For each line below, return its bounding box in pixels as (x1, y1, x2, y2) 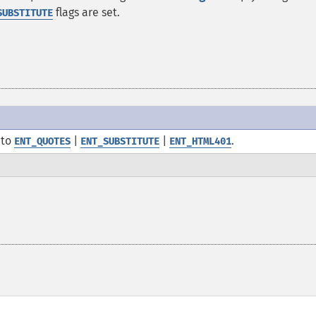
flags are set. (53, 6, 120, 19)
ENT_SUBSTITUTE (80, 135, 159, 147)
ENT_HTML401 (169, 135, 231, 147)
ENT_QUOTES (14, 135, 71, 147)
